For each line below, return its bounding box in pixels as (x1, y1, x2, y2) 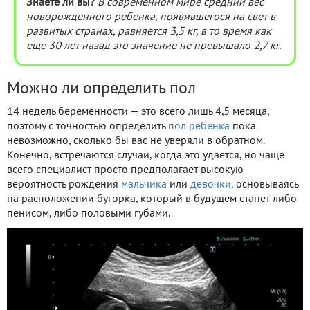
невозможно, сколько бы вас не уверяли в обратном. (7, 136, 265, 147)
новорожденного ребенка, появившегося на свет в (26, 12, 275, 23)
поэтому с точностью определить (7, 122, 168, 132)
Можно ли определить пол (7, 82, 196, 98)
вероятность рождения (7, 180, 121, 190)
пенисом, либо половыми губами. (7, 209, 170, 219)
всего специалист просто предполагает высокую (7, 165, 244, 176)
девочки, (190, 180, 233, 190)
